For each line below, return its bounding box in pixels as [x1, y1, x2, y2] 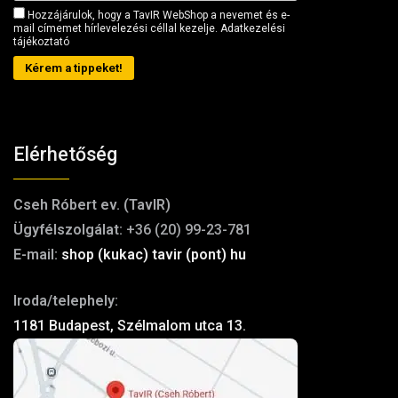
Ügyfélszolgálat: [13, 220, 123, 238]
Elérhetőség [13, 142, 117, 165]
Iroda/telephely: [13, 291, 118, 309]
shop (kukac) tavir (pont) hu [61, 245, 246, 263]
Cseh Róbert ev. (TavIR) [13, 195, 171, 213]
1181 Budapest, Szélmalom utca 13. [13, 316, 246, 334]
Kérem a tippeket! [25, 60, 123, 75]
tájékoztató [13, 35, 69, 48]
